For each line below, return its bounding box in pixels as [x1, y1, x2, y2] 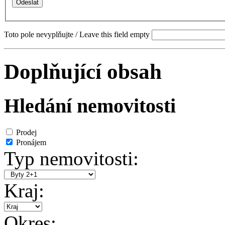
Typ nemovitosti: [4, 147, 139, 169]
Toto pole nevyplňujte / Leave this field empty [4, 30, 150, 39]
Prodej [16, 128, 37, 137]
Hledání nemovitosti [4, 94, 176, 117]
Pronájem [16, 138, 46, 147]
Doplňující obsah [4, 59, 162, 83]
